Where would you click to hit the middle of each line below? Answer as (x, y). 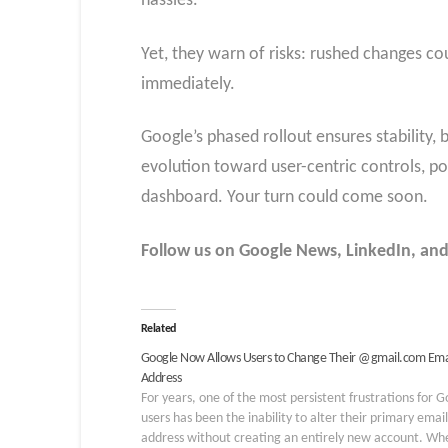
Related (158, 328)
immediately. (187, 84)
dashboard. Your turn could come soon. (284, 198)
